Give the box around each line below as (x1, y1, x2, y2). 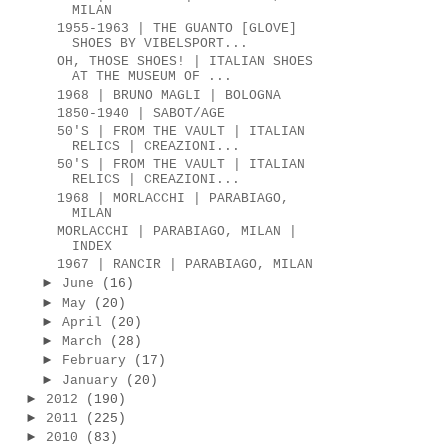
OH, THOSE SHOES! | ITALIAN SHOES (57, 54, 314, 70)
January (61, 372, 118, 388)
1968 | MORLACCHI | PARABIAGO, (57, 190, 290, 206)
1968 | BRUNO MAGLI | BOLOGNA (57, 87, 282, 103)
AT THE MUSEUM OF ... (72, 69, 233, 85)
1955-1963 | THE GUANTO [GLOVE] (57, 21, 298, 37)
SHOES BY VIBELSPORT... (72, 36, 249, 52)
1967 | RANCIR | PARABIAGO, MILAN (57, 257, 314, 273)
